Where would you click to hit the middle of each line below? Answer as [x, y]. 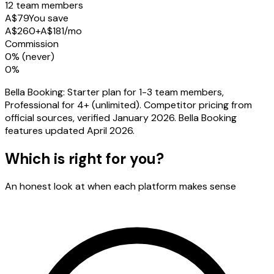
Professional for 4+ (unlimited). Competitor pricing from [128, 105]
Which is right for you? [84, 158]
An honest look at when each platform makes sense [120, 187]
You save [49, 18]
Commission [32, 43]
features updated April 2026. [70, 130]
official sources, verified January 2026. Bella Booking [121, 117]
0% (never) [30, 56]
